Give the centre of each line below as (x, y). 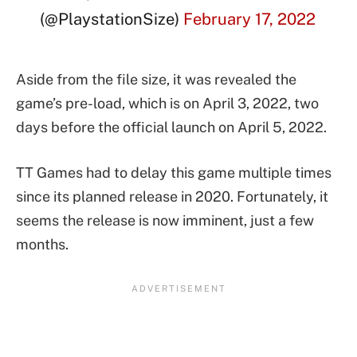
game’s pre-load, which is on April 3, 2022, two (167, 103)
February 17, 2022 (250, 19)
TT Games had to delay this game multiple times (174, 173)
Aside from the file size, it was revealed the (156, 79)
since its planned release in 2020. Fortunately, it (172, 197)
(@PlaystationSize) (112, 19)
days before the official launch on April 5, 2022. (171, 127)
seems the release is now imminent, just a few (165, 221)
